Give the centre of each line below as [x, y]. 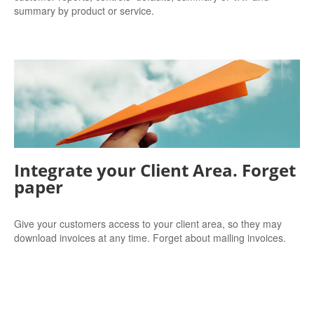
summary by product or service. [84, 11]
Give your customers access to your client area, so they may [148, 223]
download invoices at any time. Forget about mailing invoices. [150, 237]
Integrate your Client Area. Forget [155, 170]
